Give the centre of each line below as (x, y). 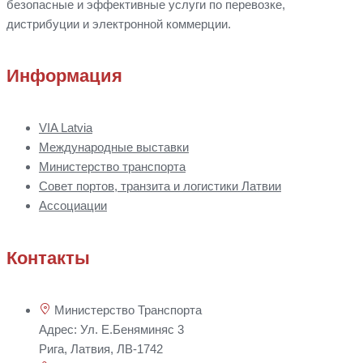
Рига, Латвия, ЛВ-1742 (101, 348)
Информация (64, 76)
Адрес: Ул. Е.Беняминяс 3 (111, 329)
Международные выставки (114, 147)
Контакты (48, 258)
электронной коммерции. (160, 23)
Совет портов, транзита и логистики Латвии (160, 186)
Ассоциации (73, 206)
